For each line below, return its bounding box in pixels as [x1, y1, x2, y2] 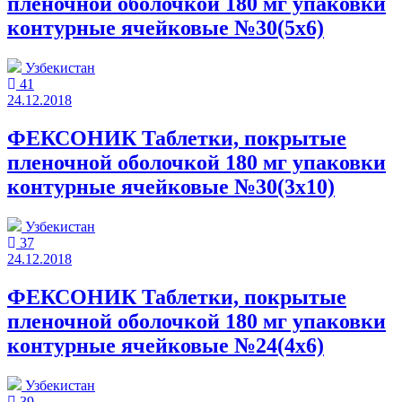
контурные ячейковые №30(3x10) [7, 175, 335, 199]
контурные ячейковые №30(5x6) [7, 16, 324, 40]
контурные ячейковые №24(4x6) [7, 333, 324, 357]
